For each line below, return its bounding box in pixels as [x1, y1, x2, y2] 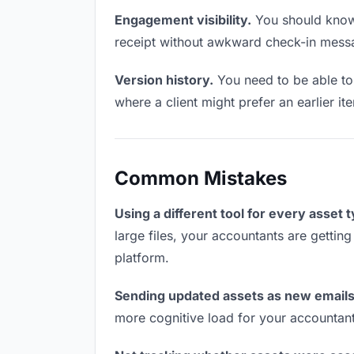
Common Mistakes [115, 167, 287, 190]
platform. [115, 250, 169, 265]
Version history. [115, 72, 213, 88]
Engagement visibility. [115, 12, 251, 28]
